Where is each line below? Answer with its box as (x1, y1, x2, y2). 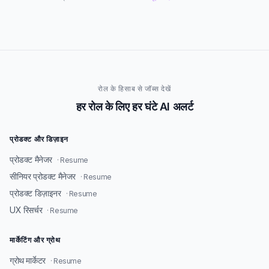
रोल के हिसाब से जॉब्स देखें (98, 84, 171, 93)
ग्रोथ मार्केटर (10, 255, 46, 265)
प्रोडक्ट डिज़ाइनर (10, 188, 61, 198)
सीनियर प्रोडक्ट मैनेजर (10, 171, 76, 181)
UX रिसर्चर (10, 205, 43, 215)
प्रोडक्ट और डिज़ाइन (10, 134, 68, 144)
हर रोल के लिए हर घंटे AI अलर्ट (76, 100, 193, 113)
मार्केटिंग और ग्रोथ (10, 235, 61, 244)
